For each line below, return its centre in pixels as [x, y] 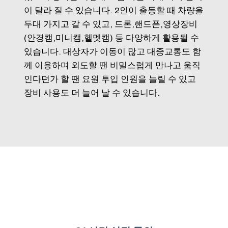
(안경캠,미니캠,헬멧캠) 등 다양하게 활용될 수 [111, 38]
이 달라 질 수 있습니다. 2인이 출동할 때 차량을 [113, 10]
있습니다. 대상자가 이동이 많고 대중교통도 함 [112, 51]
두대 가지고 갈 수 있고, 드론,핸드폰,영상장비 [110, 24]
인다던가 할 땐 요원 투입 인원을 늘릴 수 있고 [110, 79]
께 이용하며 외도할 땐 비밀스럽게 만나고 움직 [112, 65]
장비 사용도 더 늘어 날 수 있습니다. [92, 93]
